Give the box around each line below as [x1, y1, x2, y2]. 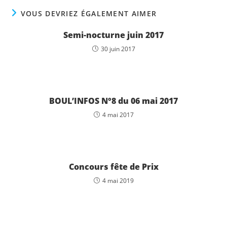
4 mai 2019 [102, 176, 134, 185]
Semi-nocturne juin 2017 [63, 29, 164, 41]
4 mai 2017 [102, 110, 134, 120]
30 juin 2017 [100, 45, 135, 54]
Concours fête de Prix [68, 161, 159, 173]
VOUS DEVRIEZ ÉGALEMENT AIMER [20, 9, 157, 19]
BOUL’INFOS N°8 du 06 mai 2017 [49, 95, 178, 107]
